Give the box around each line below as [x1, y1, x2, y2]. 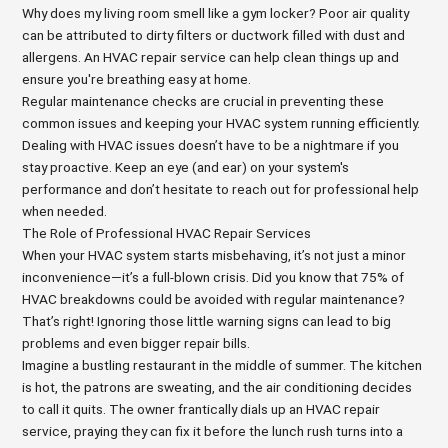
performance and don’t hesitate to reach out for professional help [22, 181, 420, 197]
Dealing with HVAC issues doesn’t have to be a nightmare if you [22, 137, 400, 153]
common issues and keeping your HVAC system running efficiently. [22, 115, 421, 131]
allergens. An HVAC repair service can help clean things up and [22, 49, 400, 65]
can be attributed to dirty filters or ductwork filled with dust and [22, 27, 406, 43]
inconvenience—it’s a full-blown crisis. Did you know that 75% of [22, 269, 405, 285]
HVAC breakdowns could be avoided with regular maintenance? [22, 291, 406, 307]
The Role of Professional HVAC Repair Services [22, 225, 312, 241]
